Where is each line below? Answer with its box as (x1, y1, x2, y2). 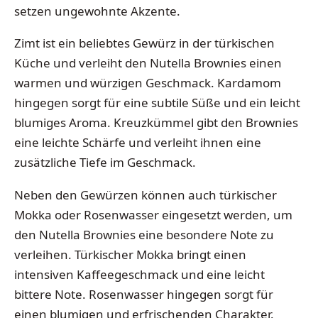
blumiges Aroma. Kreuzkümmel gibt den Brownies (14, 114, 298, 131)
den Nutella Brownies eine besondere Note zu (14, 226, 274, 243)
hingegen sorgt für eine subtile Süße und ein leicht (14, 94, 300, 111)
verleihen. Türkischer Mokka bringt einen (14, 246, 246, 263)
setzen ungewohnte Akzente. (14, 2, 180, 19)
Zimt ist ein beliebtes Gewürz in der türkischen (14, 35, 275, 52)
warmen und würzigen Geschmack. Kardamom (14, 75, 281, 92)
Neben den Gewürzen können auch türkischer (14, 186, 277, 203)
